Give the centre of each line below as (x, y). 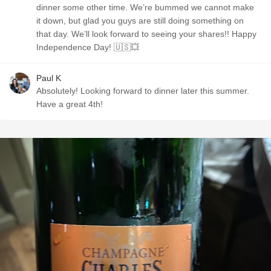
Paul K (49, 78)
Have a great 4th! (70, 104)
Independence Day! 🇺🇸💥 (88, 47)
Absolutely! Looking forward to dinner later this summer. (58, 91)
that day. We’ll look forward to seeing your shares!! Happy (146, 34)
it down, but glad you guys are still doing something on (140, 21)
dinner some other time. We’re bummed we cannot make (145, 7)
